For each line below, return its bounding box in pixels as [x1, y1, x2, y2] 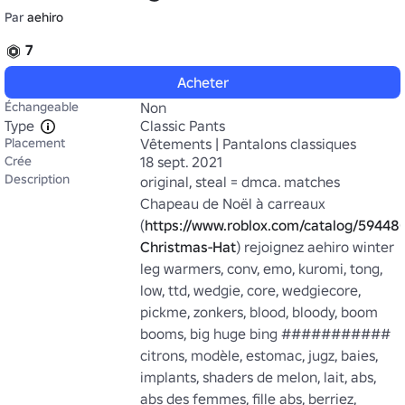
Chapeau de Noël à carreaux [140, 194, 325, 212]
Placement [5, 135, 65, 151]
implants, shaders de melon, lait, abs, [140, 368, 376, 386]
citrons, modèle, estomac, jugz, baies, [140, 346, 378, 364]
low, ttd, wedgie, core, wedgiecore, [140, 281, 361, 299]
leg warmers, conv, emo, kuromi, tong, [140, 259, 382, 278]
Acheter [176, 73, 229, 91]
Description [5, 171, 70, 187]
